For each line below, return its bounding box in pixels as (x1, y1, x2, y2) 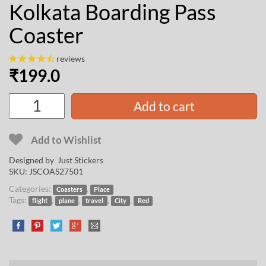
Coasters (56, 185, 83, 193)
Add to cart (133, 99, 195, 113)
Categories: (9, 183, 53, 194)
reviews (56, 53, 85, 64)
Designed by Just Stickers (9, 154, 103, 165)
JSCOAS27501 (29, 166, 83, 176)
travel (85, 197, 104, 204)
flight (32, 197, 48, 204)
